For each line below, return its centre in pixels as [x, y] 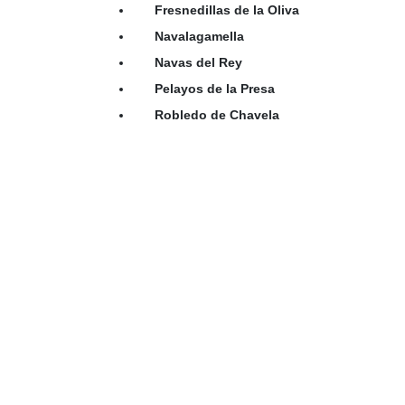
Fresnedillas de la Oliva [227, 9]
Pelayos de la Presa [215, 88]
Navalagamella [199, 36]
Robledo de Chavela [217, 114]
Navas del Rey [198, 62]
